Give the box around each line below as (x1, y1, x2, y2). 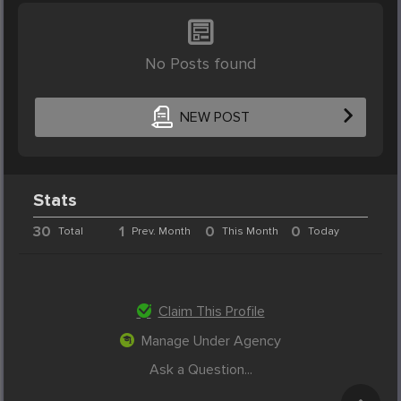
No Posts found (145, 53, 256, 73)
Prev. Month (132, 224, 192, 238)
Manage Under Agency (141, 331, 281, 350)
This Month (221, 224, 278, 238)
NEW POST (179, 108, 250, 127)
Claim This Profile (158, 302, 265, 320)
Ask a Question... (149, 360, 252, 379)
